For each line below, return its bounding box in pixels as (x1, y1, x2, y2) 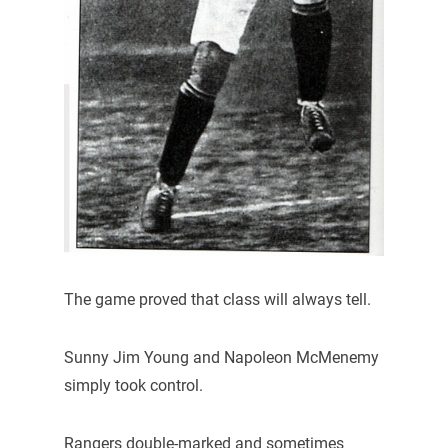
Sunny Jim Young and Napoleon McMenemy (63, 348, 379, 368)
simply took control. (63, 376, 203, 396)
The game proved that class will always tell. (63, 290, 371, 310)
